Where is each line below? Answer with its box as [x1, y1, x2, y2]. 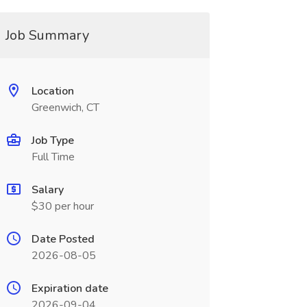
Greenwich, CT [31, 100, 99, 115]
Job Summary [5, 26, 89, 45]
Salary [31, 182, 64, 197]
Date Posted [31, 232, 95, 247]
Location [31, 84, 74, 99]
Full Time [31, 149, 75, 164]
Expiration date [31, 281, 108, 296]
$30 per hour [31, 199, 94, 214]
